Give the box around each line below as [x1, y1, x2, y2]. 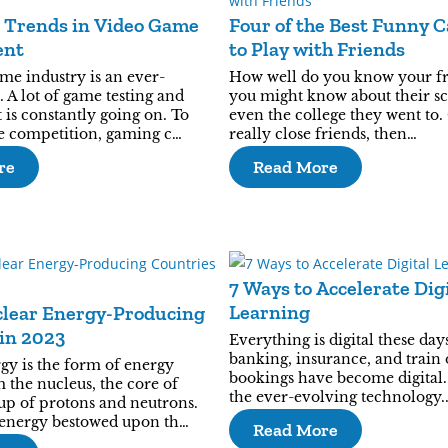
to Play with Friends [229, 37, 405, 61]
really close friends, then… [229, 125, 417, 143]
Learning [229, 300, 310, 324]
